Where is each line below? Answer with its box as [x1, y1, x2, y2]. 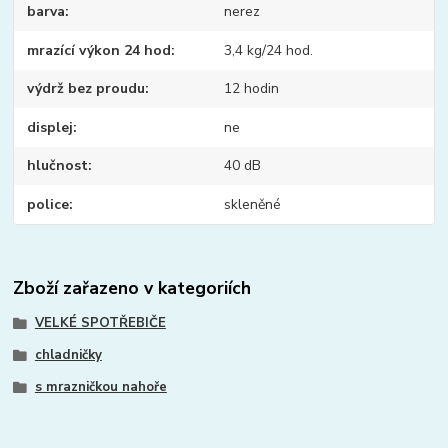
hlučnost [27, 156, 89, 176]
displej [27, 117, 74, 137]
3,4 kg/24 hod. [223, 40, 313, 60]
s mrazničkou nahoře [34, 377, 167, 396]
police [27, 194, 70, 214]
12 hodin [223, 79, 279, 99]
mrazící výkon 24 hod [27, 40, 172, 60]
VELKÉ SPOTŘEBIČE [34, 314, 166, 333]
